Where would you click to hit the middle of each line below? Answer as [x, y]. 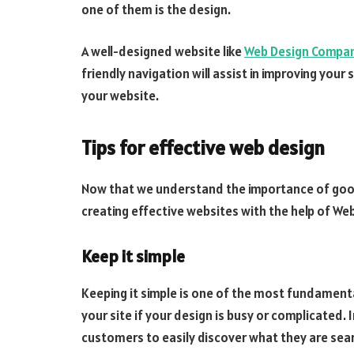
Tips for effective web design [203, 148]
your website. [120, 96]
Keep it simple [133, 257]
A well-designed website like [163, 52]
